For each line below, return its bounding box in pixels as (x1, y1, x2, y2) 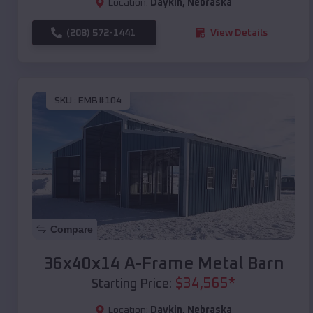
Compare (50, 223, 93, 235)
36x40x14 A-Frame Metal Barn (43, 255, 284, 272)
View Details (210, 27, 268, 38)
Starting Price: (92, 277, 172, 291)
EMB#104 (78, 96, 122, 106)
